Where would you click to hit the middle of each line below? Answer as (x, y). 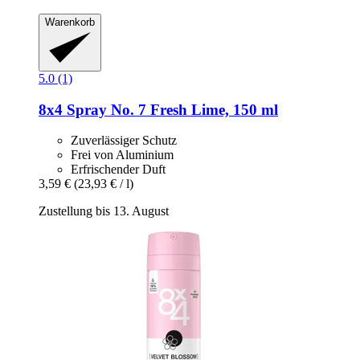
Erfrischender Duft (118, 170)
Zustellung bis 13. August (104, 211)
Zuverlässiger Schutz (124, 141)
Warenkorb (70, 22)
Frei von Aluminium (122, 155)
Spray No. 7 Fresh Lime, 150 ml (170, 109)
